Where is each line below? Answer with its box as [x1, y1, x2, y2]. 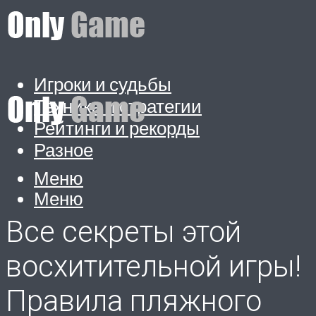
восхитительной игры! [6, 249, 301, 284]
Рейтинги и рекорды [34, 116, 200, 138]
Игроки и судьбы [34, 73, 171, 95]
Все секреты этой [6, 214, 241, 250]
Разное [34, 138, 93, 160]
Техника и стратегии [34, 95, 202, 116]
